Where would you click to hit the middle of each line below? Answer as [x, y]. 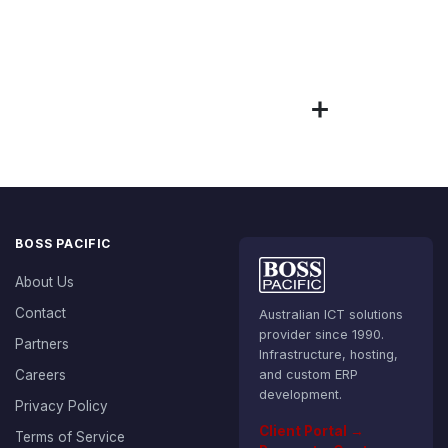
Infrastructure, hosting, [328, 354]
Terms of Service [70, 437]
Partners [42, 344]
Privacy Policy [61, 406]
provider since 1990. [321, 334]
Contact [40, 313]
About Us [44, 282]
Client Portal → [311, 431]
